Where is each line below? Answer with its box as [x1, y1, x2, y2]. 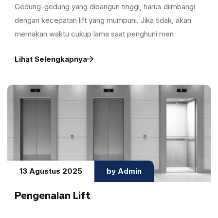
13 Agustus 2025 [19, 166, 82, 176]
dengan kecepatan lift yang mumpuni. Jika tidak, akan [15, 15, 191, 25]
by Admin [107, 166, 142, 176]
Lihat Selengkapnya [15, 54, 87, 64]
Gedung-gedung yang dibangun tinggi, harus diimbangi [15, 1, 195, 11]
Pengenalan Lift [15, 188, 91, 202]
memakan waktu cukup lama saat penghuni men [15, 29, 174, 38]
